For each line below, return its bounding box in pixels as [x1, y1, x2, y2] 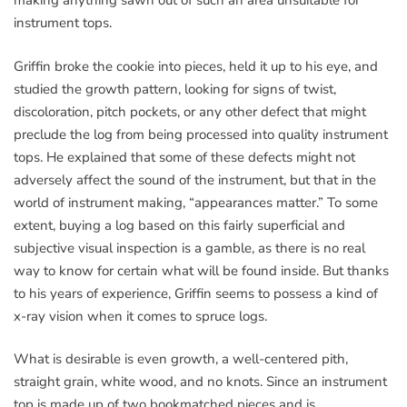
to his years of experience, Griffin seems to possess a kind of [14, 283, 378, 303]
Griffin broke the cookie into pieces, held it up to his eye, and [14, 56, 378, 75]
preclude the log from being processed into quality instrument [14, 124, 388, 144]
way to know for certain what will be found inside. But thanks [14, 261, 389, 280]
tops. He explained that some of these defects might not [14, 147, 355, 166]
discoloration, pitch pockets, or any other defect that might [14, 102, 366, 121]
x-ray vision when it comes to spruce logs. [14, 306, 267, 325]
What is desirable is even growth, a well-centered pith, [14, 350, 348, 369]
